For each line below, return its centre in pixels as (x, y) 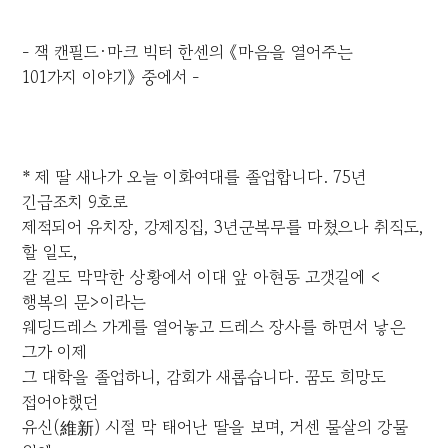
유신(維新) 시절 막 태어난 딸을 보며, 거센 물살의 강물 (215, 427)
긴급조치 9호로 (75, 202)
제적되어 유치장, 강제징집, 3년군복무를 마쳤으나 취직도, (223, 227)
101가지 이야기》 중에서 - (111, 77)
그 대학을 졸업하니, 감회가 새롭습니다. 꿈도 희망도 (204, 377)
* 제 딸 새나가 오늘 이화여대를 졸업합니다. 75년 (194, 177)
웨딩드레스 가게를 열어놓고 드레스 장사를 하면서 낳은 (214, 327)
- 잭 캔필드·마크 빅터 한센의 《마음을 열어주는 (188, 52)
